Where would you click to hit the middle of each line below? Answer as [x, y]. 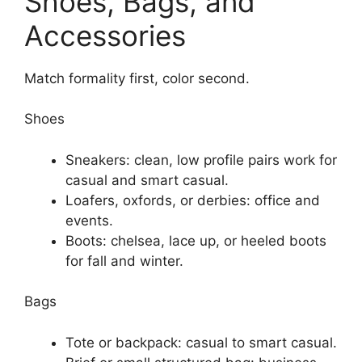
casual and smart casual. [147, 180]
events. [89, 220]
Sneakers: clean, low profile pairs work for [201, 160]
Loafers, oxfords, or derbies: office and [193, 200]
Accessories [105, 35]
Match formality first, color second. [137, 78]
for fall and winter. [124, 261]
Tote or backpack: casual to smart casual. [201, 342]
